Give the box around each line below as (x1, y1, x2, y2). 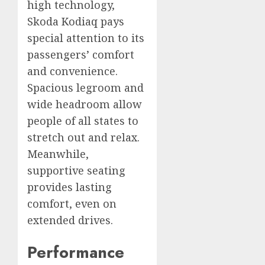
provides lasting (27, 180, 112, 195)
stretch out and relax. (27, 130, 140, 145)
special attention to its (27, 31, 144, 46)
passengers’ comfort (27, 47, 134, 62)
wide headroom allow (27, 97, 142, 112)
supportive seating (27, 163, 125, 178)
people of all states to (27, 114, 138, 128)
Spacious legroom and (27, 80, 144, 95)
